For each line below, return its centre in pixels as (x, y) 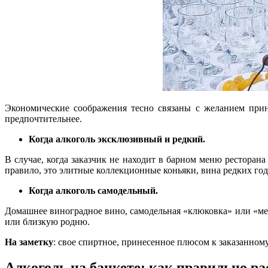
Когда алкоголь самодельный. (93, 191)
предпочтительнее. (43, 119)
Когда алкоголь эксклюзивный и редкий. (117, 139)
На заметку (29, 242)
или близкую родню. (47, 222)
